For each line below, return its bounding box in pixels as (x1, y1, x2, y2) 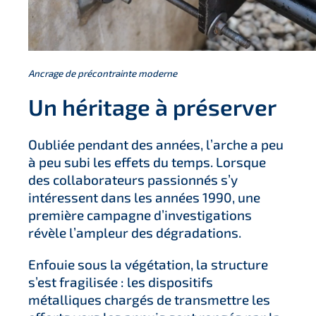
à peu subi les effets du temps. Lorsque (28, 154, 266, 171)
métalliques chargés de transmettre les (28, 291, 270, 308)
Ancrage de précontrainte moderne (28, 68, 177, 80)
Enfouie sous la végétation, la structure (28, 256, 268, 273)
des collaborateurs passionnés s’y (28, 171, 238, 188)
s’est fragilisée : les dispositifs (28, 274, 213, 291)
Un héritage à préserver (28, 93, 276, 121)
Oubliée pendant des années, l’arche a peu (28, 136, 284, 153)
